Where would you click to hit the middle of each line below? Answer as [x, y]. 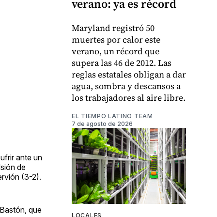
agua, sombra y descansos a [126, 86]
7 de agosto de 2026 [102, 124]
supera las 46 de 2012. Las [122, 62]
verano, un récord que [116, 51]
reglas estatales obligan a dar [129, 74]
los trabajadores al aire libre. [129, 97]
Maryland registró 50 [113, 28]
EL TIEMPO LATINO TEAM [112, 116]
